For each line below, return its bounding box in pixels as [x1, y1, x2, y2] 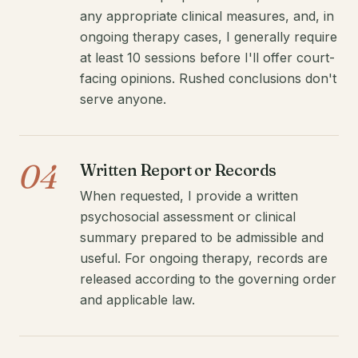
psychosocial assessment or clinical [80, 209, 296, 225]
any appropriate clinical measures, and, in [80, 8, 334, 25]
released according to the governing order [80, 271, 336, 288]
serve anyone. [80, 91, 166, 108]
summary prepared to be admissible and [80, 229, 324, 246]
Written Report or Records [80, 160, 276, 181]
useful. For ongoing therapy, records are [80, 250, 328, 267]
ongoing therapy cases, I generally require [80, 29, 337, 46]
